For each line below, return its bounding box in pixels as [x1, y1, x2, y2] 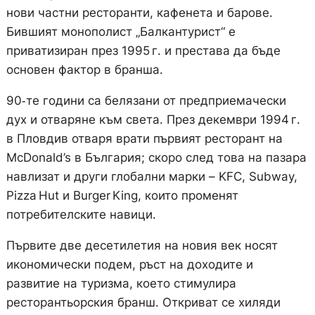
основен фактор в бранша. [6, 63, 163, 77]
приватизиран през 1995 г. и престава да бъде [6, 44, 281, 58]
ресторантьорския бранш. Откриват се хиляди [6, 295, 281, 310]
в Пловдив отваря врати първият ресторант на [6, 131, 283, 146]
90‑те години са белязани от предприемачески [6, 94, 286, 108]
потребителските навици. [6, 207, 156, 222]
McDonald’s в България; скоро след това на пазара [6, 150, 307, 165]
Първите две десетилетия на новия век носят [6, 238, 278, 253]
